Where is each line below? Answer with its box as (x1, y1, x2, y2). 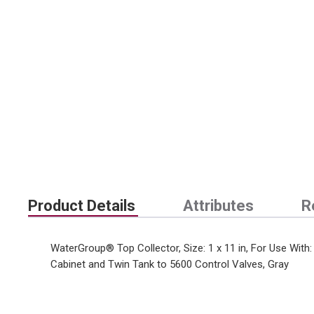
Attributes (183, 197, 254, 214)
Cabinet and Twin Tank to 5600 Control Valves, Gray (50, 258, 289, 271)
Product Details (28, 197, 135, 214)
